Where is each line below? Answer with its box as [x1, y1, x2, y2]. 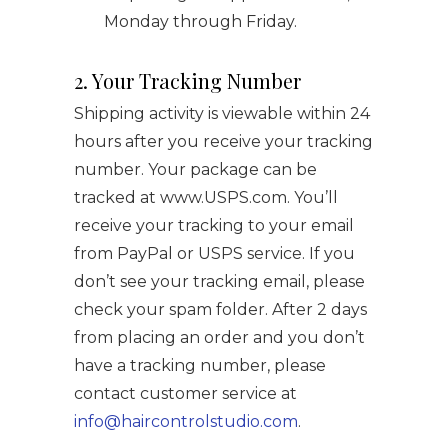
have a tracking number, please [74, 356, 326, 375]
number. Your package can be [74, 160, 317, 179]
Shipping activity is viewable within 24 [74, 104, 370, 123]
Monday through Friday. [104, 12, 297, 31]
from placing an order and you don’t [74, 328, 365, 347]
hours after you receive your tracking [74, 132, 373, 151]
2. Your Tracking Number [74, 67, 301, 94]
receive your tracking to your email [74, 216, 354, 235]
